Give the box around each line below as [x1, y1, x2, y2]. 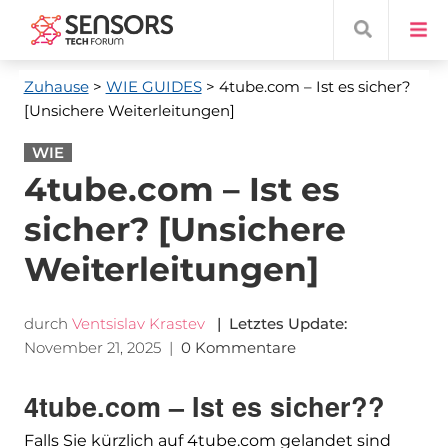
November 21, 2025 [23, 338, 161, 357]
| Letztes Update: [208, 314, 347, 333]
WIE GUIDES [105, 77, 202, 96]
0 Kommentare [180, 338, 300, 357]
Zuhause [23, 77, 89, 96]
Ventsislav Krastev [71, 314, 205, 333]
